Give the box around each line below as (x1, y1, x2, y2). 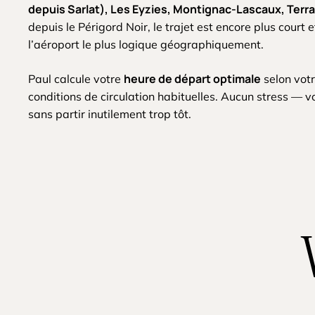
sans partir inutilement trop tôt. (28, 106, 192, 121)
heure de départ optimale (124, 70, 262, 86)
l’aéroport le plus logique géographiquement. (28, 37, 264, 51)
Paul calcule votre (28, 71, 124, 86)
